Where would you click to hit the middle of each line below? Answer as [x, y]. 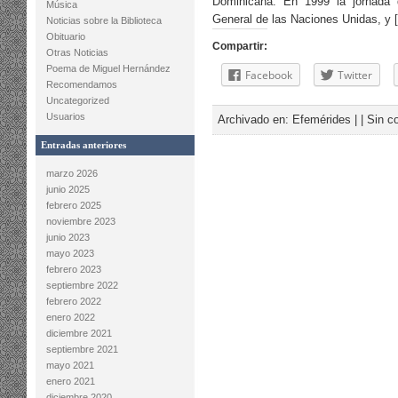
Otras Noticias [77, 52]
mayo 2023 [70, 253]
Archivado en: [255, 119]
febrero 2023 [74, 269]
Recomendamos [82, 84]
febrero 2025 [74, 205]
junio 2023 [68, 237]
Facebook [269, 75]
